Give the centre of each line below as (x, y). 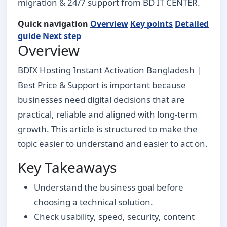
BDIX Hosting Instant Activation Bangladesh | (109, 70)
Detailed (192, 24)
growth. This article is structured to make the (108, 129)
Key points (152, 24)
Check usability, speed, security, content (114, 216)
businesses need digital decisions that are (101, 99)
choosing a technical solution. (93, 202)
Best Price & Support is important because (102, 85)
